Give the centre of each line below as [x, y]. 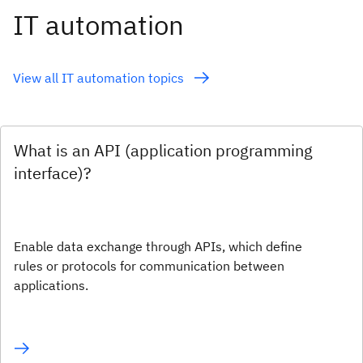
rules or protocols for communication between [149, 265]
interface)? [53, 173]
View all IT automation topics [100, 77]
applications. [51, 285]
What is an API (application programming [163, 150]
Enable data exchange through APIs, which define [158, 246]
